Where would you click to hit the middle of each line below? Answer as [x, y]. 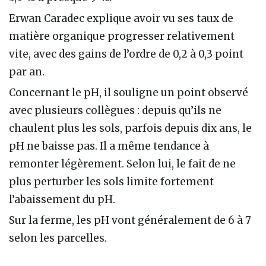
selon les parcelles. [58, 238]
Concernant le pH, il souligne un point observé [129, 92]
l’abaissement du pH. [62, 199]
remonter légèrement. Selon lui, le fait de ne [122, 164]
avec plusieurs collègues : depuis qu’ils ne [115, 110]
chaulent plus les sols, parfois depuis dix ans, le [130, 128]
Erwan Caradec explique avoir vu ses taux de [121, 18]
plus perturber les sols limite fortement [111, 181]
